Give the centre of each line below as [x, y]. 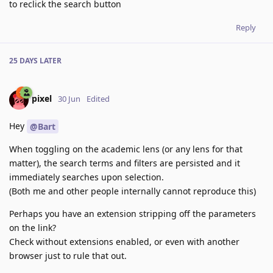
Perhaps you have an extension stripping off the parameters [133, 214]
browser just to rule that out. [68, 256]
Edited [98, 99]
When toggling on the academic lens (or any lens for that [126, 149]
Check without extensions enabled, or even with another [124, 242]
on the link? [33, 228]
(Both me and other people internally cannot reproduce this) [133, 191]
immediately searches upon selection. [87, 177]
